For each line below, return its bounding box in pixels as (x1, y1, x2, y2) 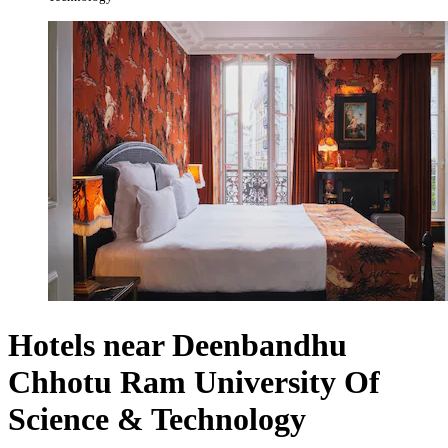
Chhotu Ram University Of (8, 363, 380, 400)
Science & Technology (8, 400, 306, 437)
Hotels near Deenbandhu (8, 326, 347, 363)
